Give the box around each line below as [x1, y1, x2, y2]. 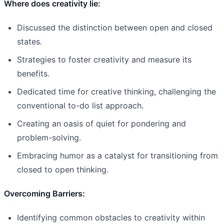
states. [17, 36, 42, 46]
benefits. [17, 68, 49, 78]
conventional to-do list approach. [17, 100, 143, 110]
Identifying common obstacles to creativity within [17, 212, 205, 222]
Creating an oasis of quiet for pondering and [17, 118, 186, 128]
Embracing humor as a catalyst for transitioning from [17, 150, 218, 160]
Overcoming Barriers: [4, 188, 85, 198]
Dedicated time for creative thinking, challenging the [17, 86, 216, 96]
